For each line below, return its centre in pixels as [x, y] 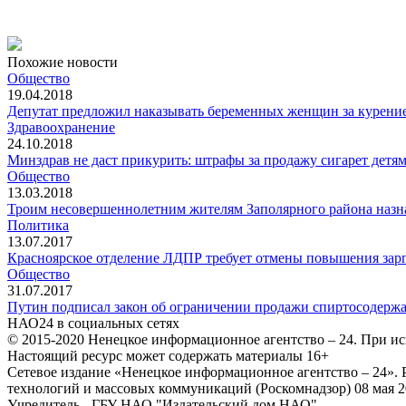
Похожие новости [63, 62]
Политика [38, 225]
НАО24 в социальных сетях [93, 323]
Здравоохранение [61, 127]
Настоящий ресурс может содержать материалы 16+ [168, 355]
